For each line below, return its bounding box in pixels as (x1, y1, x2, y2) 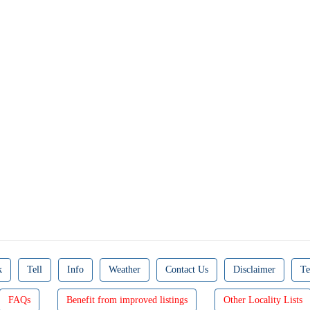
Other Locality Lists (223, 295, 302, 305)
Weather (109, 264, 140, 275)
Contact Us (165, 264, 208, 275)
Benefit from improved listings (66, 295, 188, 305)
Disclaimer (233, 264, 275, 275)
